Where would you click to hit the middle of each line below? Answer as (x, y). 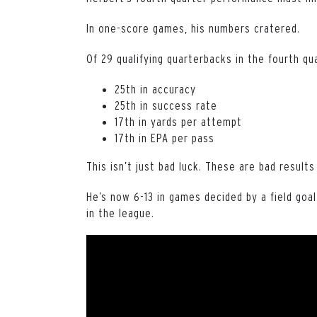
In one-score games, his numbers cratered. (193, 28)
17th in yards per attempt (178, 121)
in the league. (120, 212)
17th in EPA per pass (165, 137)
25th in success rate (166, 105)
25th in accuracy (155, 88)
